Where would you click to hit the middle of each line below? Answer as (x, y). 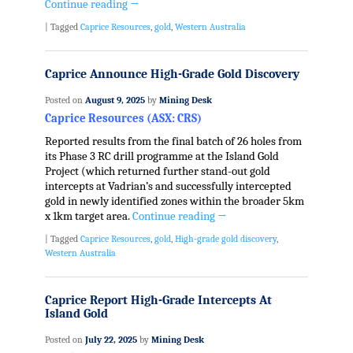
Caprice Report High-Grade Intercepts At (158, 301)
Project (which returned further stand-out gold (157, 171)
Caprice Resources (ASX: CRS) (123, 118)
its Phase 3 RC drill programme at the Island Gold (162, 156)
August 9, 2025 (115, 100)
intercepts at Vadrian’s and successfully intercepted (168, 186)
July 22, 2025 (111, 340)
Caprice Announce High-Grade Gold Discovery (172, 74)
